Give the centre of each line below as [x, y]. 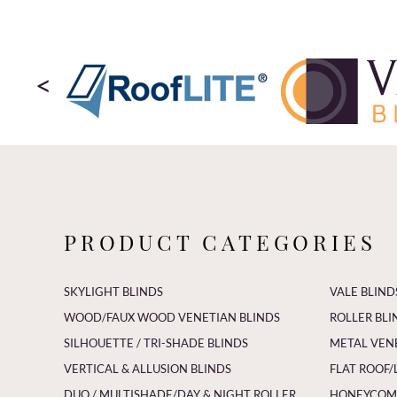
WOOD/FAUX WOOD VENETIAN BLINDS [172, 317]
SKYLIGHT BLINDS [113, 291]
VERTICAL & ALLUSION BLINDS [148, 368]
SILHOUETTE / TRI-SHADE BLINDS [156, 343]
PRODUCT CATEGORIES [220, 241]
